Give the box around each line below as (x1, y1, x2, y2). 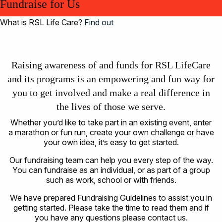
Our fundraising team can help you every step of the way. (9, 155, 213, 166)
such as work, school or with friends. (46, 175, 176, 185)
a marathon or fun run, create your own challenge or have (8, 127, 214, 138)
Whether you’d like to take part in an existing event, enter (10, 117, 212, 128)
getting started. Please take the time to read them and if (13, 203, 209, 213)
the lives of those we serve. (56, 101, 166, 112)
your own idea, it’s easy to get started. (43, 137, 179, 148)
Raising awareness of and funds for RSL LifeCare (11, 59, 211, 71)
